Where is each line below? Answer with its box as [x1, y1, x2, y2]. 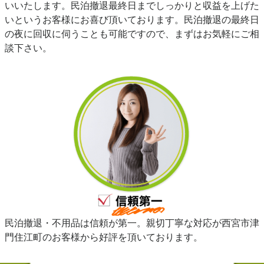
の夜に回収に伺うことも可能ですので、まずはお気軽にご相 [5, 28, 259, 40]
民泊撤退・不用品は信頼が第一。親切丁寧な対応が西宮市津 [5, 216, 259, 229]
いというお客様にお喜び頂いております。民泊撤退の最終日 [5, 14, 259, 26]
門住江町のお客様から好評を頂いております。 [5, 230, 203, 243]
